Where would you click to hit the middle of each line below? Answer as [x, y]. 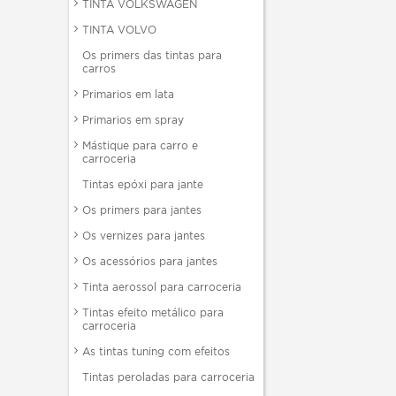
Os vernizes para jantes [144, 236]
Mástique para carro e [140, 145]
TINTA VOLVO [119, 30]
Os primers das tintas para [152, 55]
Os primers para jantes [142, 210]
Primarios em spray [133, 120]
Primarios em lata [128, 94]
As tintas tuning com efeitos [156, 351]
